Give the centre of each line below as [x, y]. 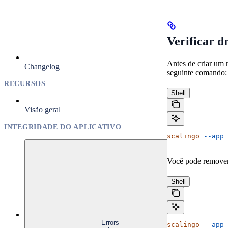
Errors [110, 222]
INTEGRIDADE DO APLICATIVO [63, 127]
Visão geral [42, 109]
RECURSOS [25, 83]
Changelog [42, 66]
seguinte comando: [197, 72]
